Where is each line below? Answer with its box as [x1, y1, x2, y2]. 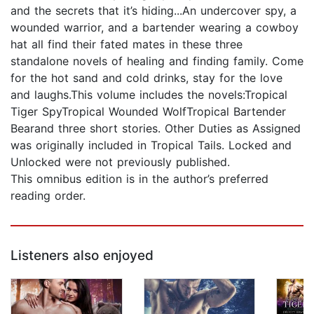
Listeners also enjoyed [11, 247, 153, 264]
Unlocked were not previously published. [11, 155, 230, 170]
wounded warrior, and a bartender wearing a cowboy [11, 20, 299, 35]
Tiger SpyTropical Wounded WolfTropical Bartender [11, 104, 286, 119]
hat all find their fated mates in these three [11, 37, 243, 52]
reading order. [11, 189, 86, 203]
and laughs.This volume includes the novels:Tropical [11, 88, 287, 102]
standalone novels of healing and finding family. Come [11, 54, 303, 69]
